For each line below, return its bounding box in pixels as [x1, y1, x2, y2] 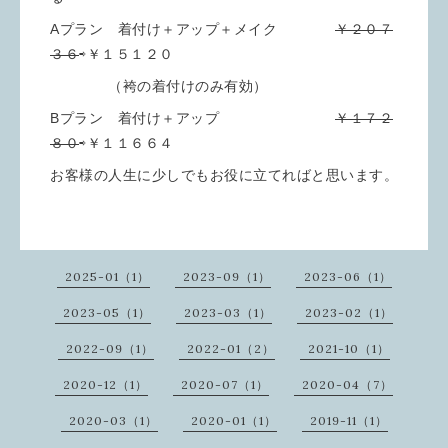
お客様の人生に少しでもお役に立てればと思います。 [50, 167, 398, 183]
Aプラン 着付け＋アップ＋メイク [50, 21, 335, 37]
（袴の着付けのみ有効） [50, 78, 268, 94]
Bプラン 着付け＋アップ [50, 110, 335, 126]
